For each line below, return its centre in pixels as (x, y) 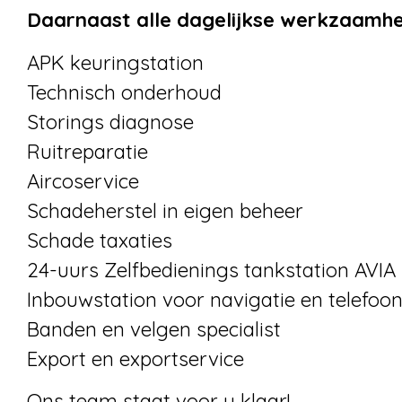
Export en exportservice (135, 358)
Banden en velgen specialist (154, 329)
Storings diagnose (110, 122)
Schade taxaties (100, 240)
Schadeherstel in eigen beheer (165, 210)
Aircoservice (83, 181)
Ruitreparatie (87, 151)
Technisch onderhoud (124, 92)
